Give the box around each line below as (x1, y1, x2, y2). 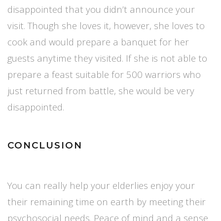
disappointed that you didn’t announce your (7, 3, 195, 16)
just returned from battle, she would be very (7, 84, 194, 97)
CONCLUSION (7, 140, 82, 151)
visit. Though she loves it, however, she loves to (7, 19, 205, 32)
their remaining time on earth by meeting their (7, 195, 206, 208)
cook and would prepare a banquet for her (7, 36, 189, 48)
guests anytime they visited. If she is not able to (7, 52, 207, 65)
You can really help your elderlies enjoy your (7, 179, 195, 192)
